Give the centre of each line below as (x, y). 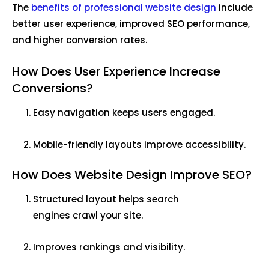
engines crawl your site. (89, 216)
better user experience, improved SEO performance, (131, 24)
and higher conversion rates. (81, 40)
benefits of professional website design (124, 8)
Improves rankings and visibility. (110, 247)
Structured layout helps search (106, 199)
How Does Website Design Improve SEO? (133, 175)
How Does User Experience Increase (116, 72)
